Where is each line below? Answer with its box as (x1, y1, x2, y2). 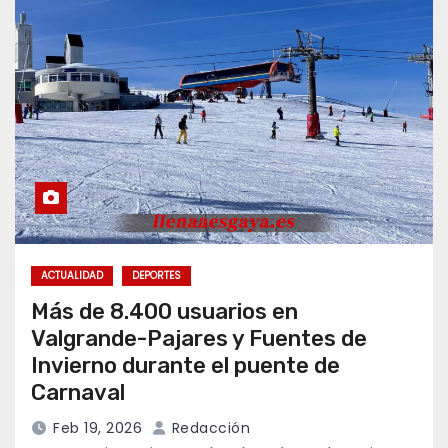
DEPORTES (132, 268, 181, 284)
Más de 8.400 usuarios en (31, 298, 298, 326)
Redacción (167, 418, 250, 439)
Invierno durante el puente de (31, 352, 340, 380)
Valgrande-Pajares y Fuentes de (31, 325, 367, 353)
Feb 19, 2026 (53, 418, 142, 439)
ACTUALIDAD (41, 268, 103, 284)
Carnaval (31, 379, 125, 407)
